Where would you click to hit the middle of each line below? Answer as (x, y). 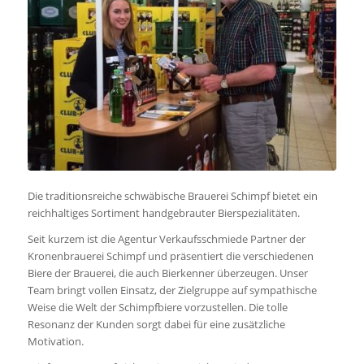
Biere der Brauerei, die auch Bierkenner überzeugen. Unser (167, 273)
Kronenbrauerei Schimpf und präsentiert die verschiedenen (170, 256)
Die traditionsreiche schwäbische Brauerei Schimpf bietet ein (172, 195)
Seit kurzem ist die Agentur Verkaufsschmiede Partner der (166, 238)
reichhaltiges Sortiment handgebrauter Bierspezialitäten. (163, 212)
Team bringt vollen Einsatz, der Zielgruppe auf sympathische (172, 290)
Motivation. (55, 341)
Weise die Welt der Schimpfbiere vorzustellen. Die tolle (157, 307)
